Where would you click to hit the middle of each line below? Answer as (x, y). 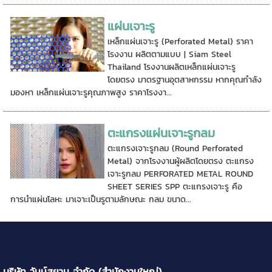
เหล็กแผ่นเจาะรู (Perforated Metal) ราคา (181, 42)
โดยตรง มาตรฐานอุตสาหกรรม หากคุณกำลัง (185, 80)
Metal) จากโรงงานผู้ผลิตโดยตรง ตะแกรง (181, 161)
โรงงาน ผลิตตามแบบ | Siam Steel (170, 54)
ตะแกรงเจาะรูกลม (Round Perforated (175, 148)
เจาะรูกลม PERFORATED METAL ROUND (181, 174)
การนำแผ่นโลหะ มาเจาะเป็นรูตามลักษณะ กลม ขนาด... (100, 199)
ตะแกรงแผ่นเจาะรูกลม (161, 133)
